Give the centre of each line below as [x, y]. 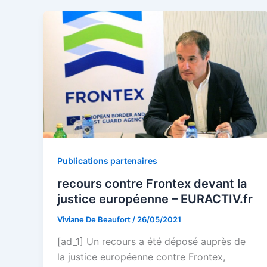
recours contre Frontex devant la [152, 183]
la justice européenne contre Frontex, [141, 257]
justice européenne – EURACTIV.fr [155, 199]
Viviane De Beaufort [95, 219]
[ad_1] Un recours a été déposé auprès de [151, 242]
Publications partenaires [107, 160]
